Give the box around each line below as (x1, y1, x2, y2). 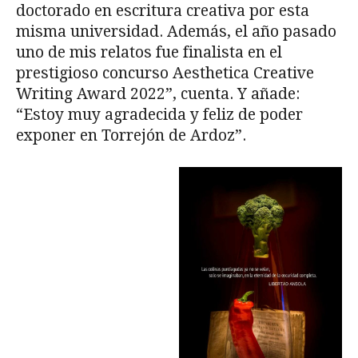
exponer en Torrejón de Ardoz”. (16, 126, 246, 145)
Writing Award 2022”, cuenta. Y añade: (16, 85, 300, 104)
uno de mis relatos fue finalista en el (16, 43, 282, 62)
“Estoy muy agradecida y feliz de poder (16, 105, 303, 125)
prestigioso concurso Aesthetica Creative (16, 64, 314, 83)
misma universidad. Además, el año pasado (16, 22, 336, 42)
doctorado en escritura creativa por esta (16, 2, 309, 21)
